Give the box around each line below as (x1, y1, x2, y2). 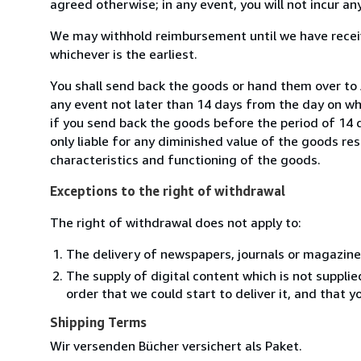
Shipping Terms (50, 313, 147, 330)
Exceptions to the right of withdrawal (50, 182, 285, 199)
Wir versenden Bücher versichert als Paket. (50, 337, 302, 354)
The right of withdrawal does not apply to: (50, 214, 301, 230)
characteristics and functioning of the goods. (50, 151, 321, 168)
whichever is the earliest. (50, 45, 197, 62)
